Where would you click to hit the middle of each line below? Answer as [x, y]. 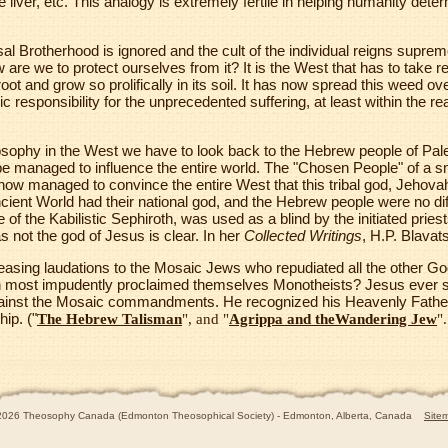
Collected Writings [303, 235]
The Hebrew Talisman [109, 319]
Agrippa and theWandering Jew [333, 319]
